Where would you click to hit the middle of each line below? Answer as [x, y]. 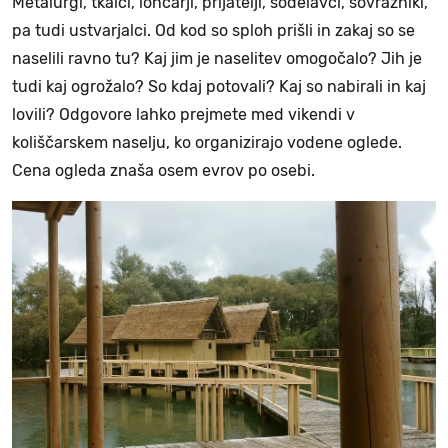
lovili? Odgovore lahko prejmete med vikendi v [183, 114]
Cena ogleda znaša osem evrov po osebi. [163, 170]
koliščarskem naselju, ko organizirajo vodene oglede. [207, 142]
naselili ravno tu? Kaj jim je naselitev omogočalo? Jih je [217, 58]
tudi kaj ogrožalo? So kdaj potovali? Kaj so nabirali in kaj [219, 86]
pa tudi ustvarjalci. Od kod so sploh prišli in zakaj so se [213, 30]
